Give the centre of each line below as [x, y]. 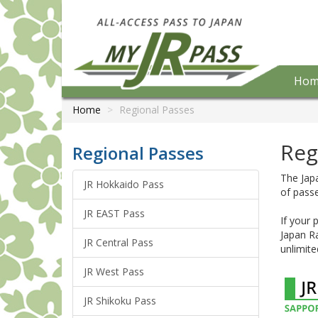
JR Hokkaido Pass [124, 184]
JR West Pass [114, 272]
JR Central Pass [119, 242]
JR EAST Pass [114, 213]
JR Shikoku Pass [120, 301]
